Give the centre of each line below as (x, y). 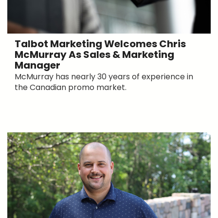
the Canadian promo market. (71, 87)
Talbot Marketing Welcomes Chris (100, 44)
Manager (37, 65)
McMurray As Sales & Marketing (94, 54)
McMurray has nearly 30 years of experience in (104, 76)
